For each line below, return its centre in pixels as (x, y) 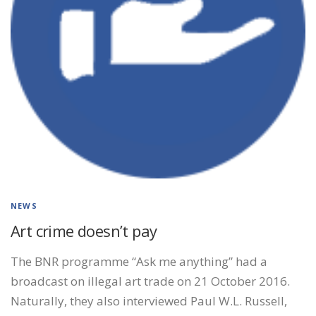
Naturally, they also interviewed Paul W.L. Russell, (149, 301)
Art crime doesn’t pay (84, 231)
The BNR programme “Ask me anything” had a (139, 262)
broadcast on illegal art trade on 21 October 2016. (150, 281)
